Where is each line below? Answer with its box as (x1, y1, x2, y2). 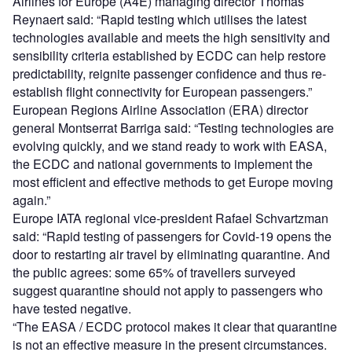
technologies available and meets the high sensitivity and (13, 28, 330, 47)
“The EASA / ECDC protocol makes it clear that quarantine (13, 317, 337, 336)
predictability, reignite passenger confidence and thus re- (13, 64, 326, 83)
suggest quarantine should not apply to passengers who (13, 281, 323, 300)
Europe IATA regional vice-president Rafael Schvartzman (13, 209, 328, 228)
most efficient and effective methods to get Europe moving (13, 173, 333, 192)
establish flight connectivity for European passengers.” (13, 82, 312, 101)
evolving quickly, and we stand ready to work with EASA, (13, 137, 327, 156)
